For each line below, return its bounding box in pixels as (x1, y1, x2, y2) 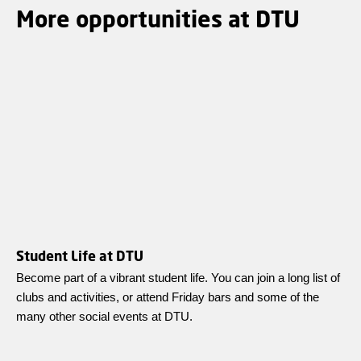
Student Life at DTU (16, 247, 143, 264)
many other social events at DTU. (16, 309, 193, 323)
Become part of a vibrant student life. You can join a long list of (16, 270, 340, 284)
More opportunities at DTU (16, 5, 300, 33)
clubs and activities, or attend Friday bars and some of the (16, 289, 319, 304)
